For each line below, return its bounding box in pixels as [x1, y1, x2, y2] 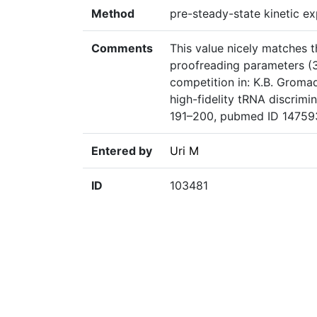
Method [91, 6, 134, 21]
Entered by [91, 144, 152, 158]
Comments [91, 41, 153, 56]
